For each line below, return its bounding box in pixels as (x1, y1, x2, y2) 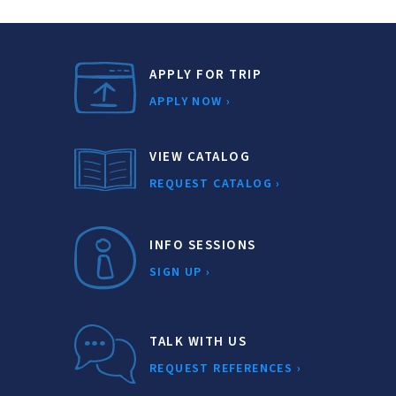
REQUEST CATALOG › (149, 175, 281, 194)
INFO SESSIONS (149, 235, 256, 255)
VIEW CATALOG (149, 148, 250, 167)
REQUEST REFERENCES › (149, 359, 301, 377)
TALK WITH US (149, 331, 247, 351)
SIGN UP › (149, 263, 211, 281)
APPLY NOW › (149, 93, 232, 111)
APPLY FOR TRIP (149, 65, 262, 85)
